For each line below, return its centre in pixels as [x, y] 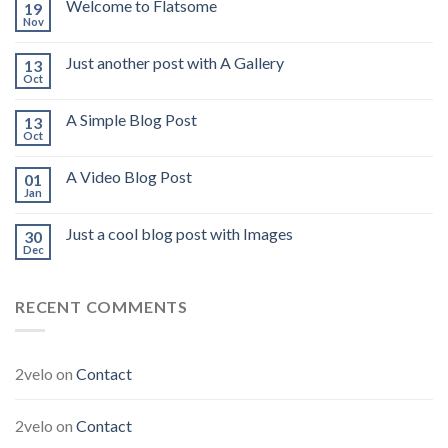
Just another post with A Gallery [175, 62]
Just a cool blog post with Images [179, 233]
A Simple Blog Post [131, 119]
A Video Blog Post [129, 176]
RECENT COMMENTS [101, 306]
